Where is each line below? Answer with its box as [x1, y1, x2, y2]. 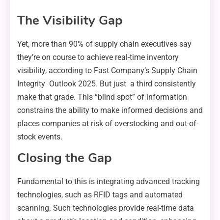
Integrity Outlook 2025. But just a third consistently [17, 79, 196, 88]
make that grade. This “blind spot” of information [17, 92, 187, 102]
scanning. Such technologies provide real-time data [17, 203, 200, 213]
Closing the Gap [17, 149, 112, 166]
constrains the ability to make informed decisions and [17, 105, 203, 115]
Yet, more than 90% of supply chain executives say [17, 39, 192, 49]
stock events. [17, 132, 62, 141]
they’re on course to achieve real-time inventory [17, 52, 179, 62]
